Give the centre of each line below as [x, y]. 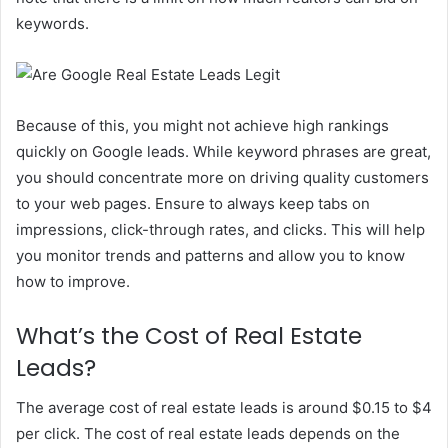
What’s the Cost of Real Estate [189, 335]
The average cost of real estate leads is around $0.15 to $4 [224, 408]
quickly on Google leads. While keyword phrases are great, [223, 151]
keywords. [54, 23]
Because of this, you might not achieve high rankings [202, 125]
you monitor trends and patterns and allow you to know [210, 255]
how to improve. [73, 281]
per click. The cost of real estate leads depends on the [208, 434]
